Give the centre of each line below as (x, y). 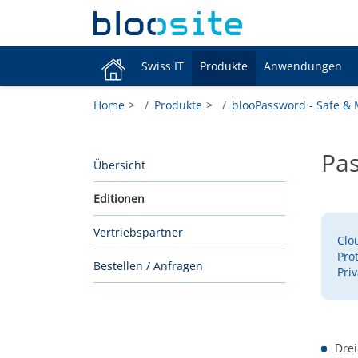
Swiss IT (163, 66)
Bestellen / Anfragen (148, 265)
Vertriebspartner (138, 232)
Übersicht (119, 165)
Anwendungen (303, 66)
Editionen (119, 198)
